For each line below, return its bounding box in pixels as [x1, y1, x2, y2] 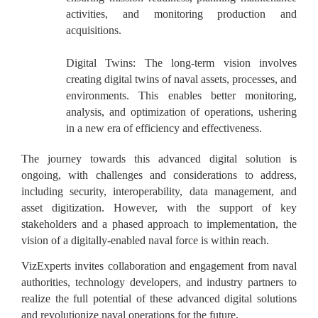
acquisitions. [66, 23, 121, 36]
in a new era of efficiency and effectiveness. [66, 121, 262, 134]
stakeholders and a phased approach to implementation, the [21, 217, 297, 230]
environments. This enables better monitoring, [66, 89, 297, 102]
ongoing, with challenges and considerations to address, [21, 168, 297, 181]
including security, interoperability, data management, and [21, 185, 297, 197]
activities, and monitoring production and [66, 7, 297, 20]
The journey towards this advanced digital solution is [21, 152, 297, 165]
